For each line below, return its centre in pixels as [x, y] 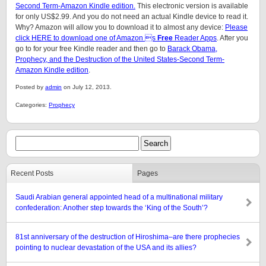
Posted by [30, 87]
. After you [232, 38]
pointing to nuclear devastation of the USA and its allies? [106, 248]
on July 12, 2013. [87, 87]
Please [236, 27]
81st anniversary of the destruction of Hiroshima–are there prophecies [128, 237]
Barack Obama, [192, 49]
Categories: [32, 105]
